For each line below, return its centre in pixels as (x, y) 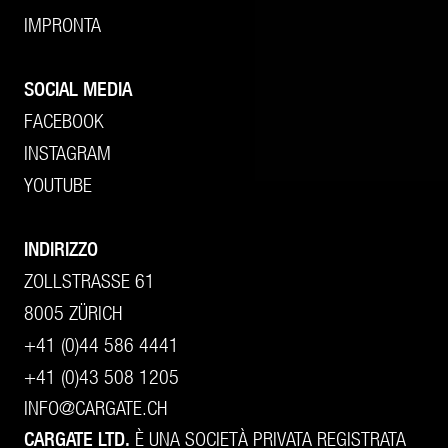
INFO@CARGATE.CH (95, 407)
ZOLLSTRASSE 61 (89, 280)
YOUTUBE (58, 184)
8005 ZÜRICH (73, 312)
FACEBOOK (64, 120)
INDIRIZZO (61, 248)
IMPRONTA (62, 24)
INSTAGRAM (67, 152)
